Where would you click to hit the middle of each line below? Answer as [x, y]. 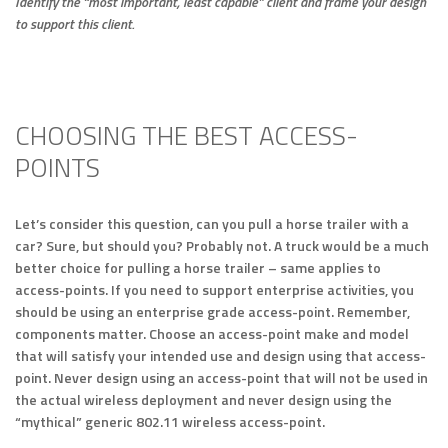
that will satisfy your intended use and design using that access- [220, 356]
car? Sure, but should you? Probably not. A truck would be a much [222, 246]
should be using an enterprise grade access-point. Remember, [212, 312]
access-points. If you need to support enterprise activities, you [214, 290]
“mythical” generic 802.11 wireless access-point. [170, 422]
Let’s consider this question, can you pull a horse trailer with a [212, 224]
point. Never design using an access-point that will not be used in [221, 378]
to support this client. [74, 24]
